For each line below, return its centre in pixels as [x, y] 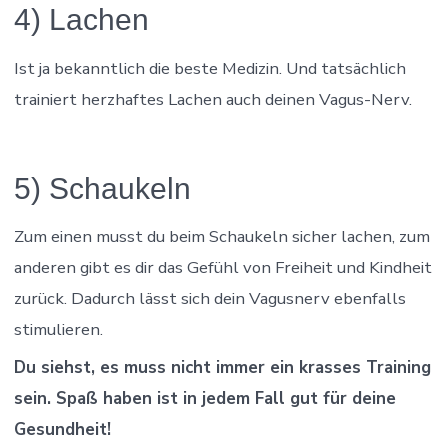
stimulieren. [58, 329]
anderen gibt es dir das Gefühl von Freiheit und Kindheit [222, 267]
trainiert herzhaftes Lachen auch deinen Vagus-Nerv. [212, 99]
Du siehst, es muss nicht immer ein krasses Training [222, 368]
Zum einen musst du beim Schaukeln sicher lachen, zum [221, 236]
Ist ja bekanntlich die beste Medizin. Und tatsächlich [209, 68]
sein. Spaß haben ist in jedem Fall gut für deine [204, 399]
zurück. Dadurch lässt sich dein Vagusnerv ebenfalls [209, 298]
